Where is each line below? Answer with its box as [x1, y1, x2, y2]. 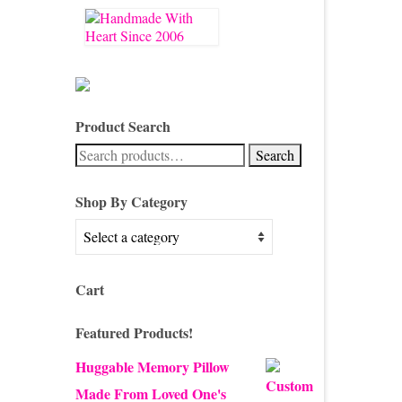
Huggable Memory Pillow [74, 355, 230, 377]
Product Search [74, 115, 170, 136]
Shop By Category [74, 190, 188, 212]
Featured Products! [74, 321, 193, 343]
